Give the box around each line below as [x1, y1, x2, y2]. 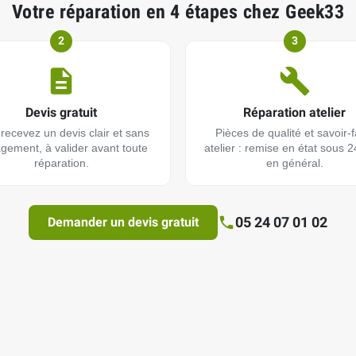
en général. [265, 157, 323, 170]
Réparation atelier [243, 105, 346, 121]
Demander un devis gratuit [48, 215, 199, 230]
